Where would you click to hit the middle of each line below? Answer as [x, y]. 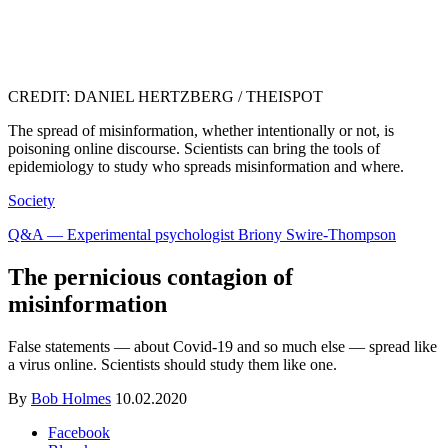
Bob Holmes [71, 398]
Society [31, 201]
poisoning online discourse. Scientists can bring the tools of [194, 149]
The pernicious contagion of [150, 276]
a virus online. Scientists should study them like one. [172, 364]
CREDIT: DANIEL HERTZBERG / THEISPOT [165, 97]
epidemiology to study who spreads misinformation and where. [206, 167]
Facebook [79, 432]
